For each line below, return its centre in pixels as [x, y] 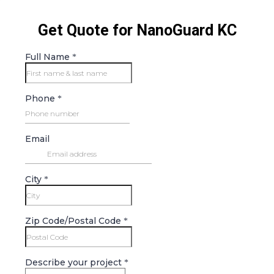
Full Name [49, 57]
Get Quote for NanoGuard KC [137, 30]
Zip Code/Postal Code [74, 221]
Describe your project [75, 262]
